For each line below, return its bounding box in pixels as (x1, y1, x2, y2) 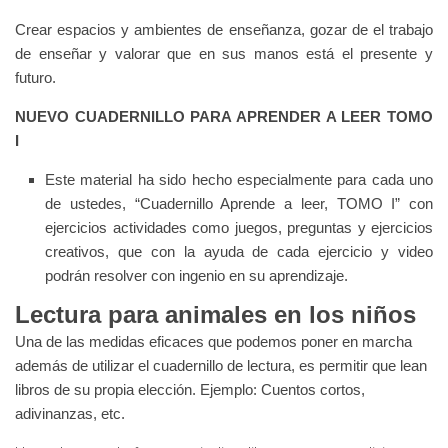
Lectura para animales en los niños (15, 301, 416, 329)
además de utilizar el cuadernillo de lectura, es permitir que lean (15, 357, 427, 375)
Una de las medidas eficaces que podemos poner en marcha (15, 333, 412, 351)
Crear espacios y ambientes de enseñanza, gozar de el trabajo (15, 21, 433, 39)
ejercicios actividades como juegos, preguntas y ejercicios (45, 219, 433, 237)
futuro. (15, 69, 60, 87)
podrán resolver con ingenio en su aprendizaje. (45, 267, 348, 285)
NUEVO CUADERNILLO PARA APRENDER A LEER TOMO (15, 108, 433, 126)
